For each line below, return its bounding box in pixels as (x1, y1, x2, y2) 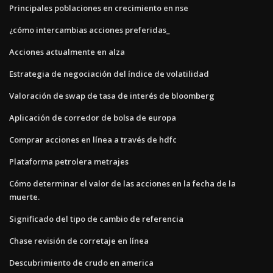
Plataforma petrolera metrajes (9, 155, 129, 167)
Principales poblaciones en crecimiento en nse (9, 2, 188, 13)
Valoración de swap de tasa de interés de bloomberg (9, 90, 214, 101)
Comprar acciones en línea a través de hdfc (9, 133, 177, 145)
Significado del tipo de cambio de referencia (9, 213, 183, 224)
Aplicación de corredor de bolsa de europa (9, 112, 176, 123)
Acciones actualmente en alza (9, 46, 125, 57)
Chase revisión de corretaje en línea (9, 235, 149, 246)
